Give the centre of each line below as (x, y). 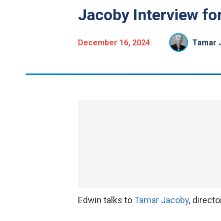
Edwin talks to (106, 200)
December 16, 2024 (114, 43)
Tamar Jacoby (161, 200)
